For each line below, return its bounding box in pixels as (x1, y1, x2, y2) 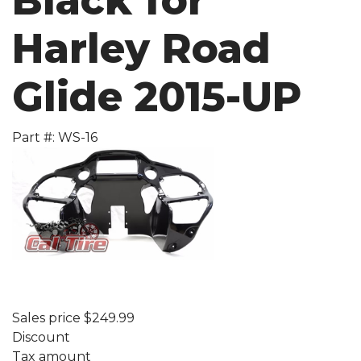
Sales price (12, 309, 84, 326)
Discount (12, 329, 70, 345)
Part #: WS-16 (12, 129, 98, 145)
